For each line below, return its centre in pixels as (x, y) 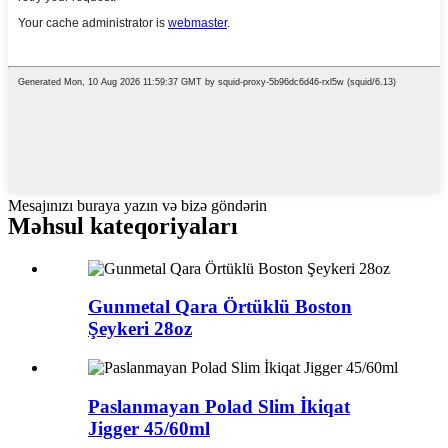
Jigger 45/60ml (149, 428)
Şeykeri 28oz (140, 329)
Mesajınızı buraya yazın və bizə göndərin (137, 205)
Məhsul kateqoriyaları (123, 225)
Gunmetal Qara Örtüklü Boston (220, 307)
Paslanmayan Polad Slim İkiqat (219, 406)
